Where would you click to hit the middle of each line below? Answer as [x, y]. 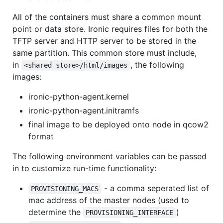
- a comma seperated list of [156, 188]
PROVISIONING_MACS [65, 188]
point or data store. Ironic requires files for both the [110, 29]
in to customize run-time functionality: [84, 168]
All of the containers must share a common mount [107, 17]
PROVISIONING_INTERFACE [130, 212]
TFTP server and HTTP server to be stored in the [104, 41]
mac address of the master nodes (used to [109, 200]
